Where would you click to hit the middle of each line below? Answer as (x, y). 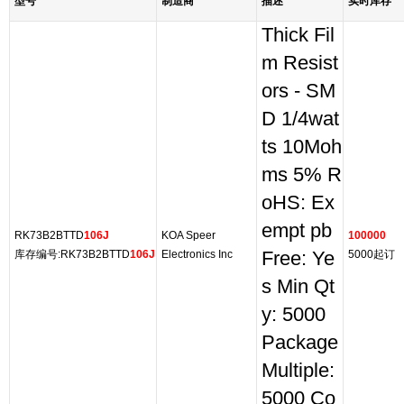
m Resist (300, 63)
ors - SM (298, 91)
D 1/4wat (300, 119)
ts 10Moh (302, 147)
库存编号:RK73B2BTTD (72, 254)
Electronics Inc (197, 254)
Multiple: (298, 371)
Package (300, 343)
